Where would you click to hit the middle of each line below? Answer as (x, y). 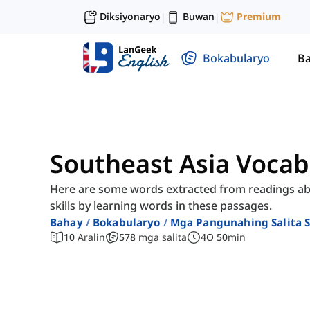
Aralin (91, 237)
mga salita (163, 237)
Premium (259, 17)
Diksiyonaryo (130, 16)
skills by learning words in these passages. (161, 206)
